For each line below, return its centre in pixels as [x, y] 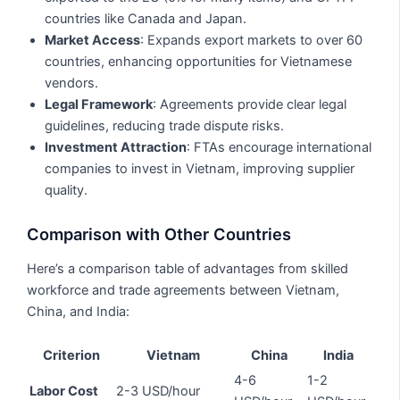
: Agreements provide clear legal [250, 104]
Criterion [71, 355]
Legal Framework [99, 104]
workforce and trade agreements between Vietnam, [183, 290]
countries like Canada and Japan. [146, 18]
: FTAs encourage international [279, 147]
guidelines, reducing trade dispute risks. [165, 125]
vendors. [72, 83]
